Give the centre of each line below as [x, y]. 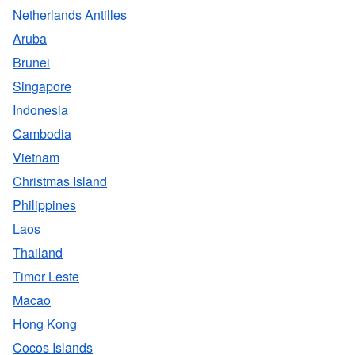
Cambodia [42, 134]
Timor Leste [46, 276]
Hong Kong [45, 324]
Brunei [31, 62]
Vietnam [36, 157]
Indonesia [40, 110]
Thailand [38, 252]
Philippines [44, 205]
